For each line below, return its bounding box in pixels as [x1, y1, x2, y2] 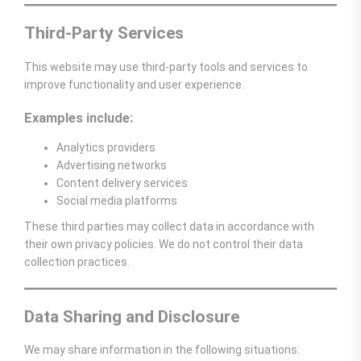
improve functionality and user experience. [24, 77, 244, 91]
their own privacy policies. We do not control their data [24, 238, 303, 251]
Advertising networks [56, 159, 167, 172]
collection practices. [24, 255, 130, 269]
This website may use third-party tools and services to [24, 60, 308, 73]
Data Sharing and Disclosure [24, 307, 239, 327]
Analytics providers [56, 141, 156, 155]
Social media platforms [56, 194, 177, 208]
